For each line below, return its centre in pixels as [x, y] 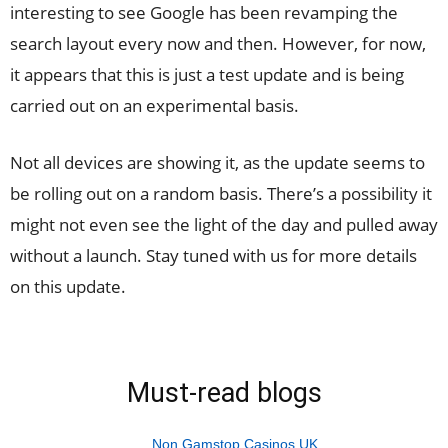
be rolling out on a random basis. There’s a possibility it [221, 193]
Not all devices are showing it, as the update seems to [217, 162]
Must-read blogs [224, 393]
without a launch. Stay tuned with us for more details [213, 255]
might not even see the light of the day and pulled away [224, 224]
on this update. [68, 286]
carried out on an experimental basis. [154, 105]
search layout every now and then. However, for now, [218, 43]
